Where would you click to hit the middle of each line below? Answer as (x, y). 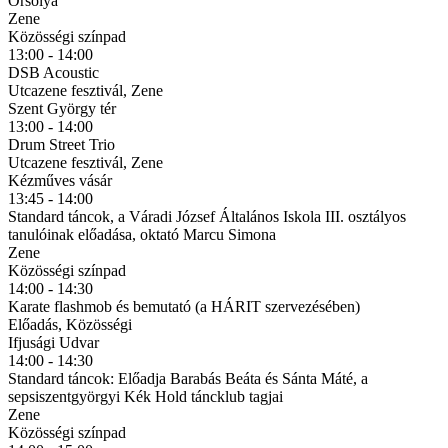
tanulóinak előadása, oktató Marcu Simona (142, 234)
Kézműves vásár (60, 180)
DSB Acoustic (53, 72)
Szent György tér (62, 108)
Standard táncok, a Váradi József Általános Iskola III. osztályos (207, 216)
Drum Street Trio (61, 144)
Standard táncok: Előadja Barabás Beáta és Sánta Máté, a (188, 378)
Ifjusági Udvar (53, 342)
